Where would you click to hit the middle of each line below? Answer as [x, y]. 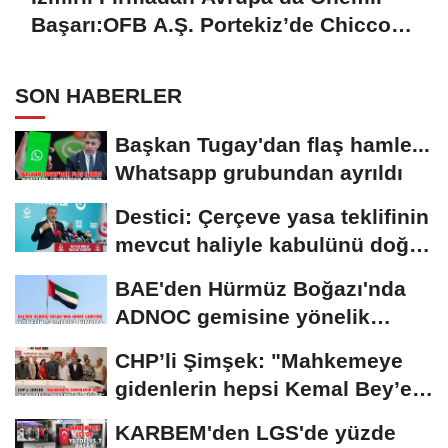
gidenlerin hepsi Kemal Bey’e [263, 388]
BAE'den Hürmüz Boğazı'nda [260, 288]
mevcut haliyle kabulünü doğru [272, 244]
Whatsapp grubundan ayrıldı [259, 172]
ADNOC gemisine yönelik [242, 316]
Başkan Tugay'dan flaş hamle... [272, 144]
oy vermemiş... [189, 416]
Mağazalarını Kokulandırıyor [173, 53]
